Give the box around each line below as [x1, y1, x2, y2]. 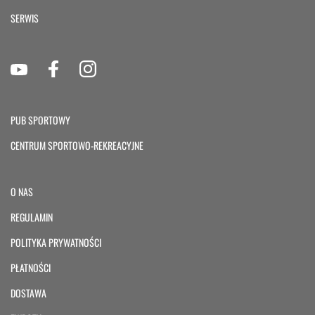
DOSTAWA [11, 285, 46, 301]
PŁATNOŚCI [11, 260, 51, 276]
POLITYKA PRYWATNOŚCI [11, 235, 101, 250]
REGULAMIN [11, 210, 53, 225]
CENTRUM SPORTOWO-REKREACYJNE [11, 138, 143, 153]
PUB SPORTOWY [11, 112, 70, 128]
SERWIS [11, 11, 39, 26]
